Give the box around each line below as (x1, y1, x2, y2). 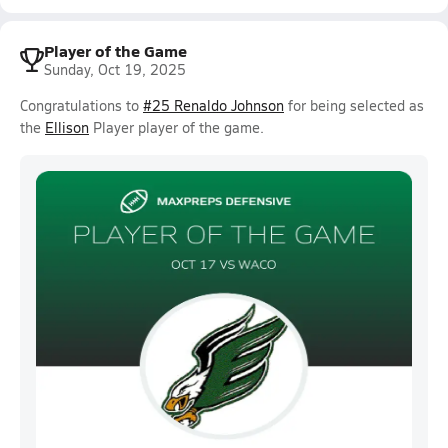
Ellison (45, 118, 89, 137)
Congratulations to (20, 96, 143, 115)
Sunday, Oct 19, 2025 (44, 60, 186, 79)
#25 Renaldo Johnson (143, 96, 284, 115)
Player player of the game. (89, 118, 264, 137)
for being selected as (284, 96, 424, 115)
